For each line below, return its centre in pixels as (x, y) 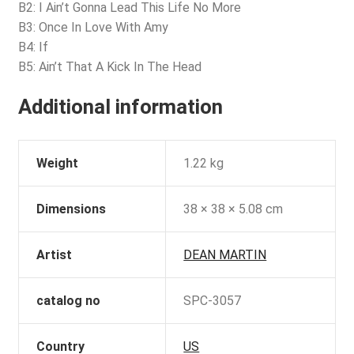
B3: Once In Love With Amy (93, 28)
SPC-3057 (213, 300)
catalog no (69, 300)
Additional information (120, 106)
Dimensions (72, 209)
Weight (58, 163)
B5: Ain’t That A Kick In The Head (109, 67)
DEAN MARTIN (225, 254)
